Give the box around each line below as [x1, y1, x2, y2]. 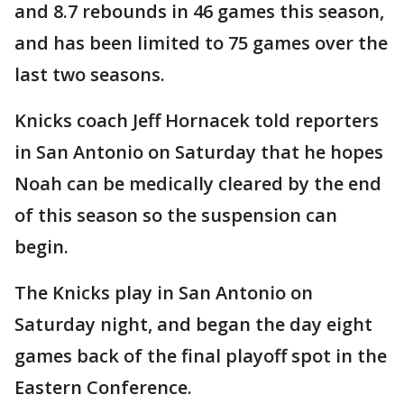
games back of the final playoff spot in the [14, 344, 387, 369]
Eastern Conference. [14, 375, 192, 400]
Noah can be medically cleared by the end [14, 171, 381, 197]
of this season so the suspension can [14, 203, 337, 228]
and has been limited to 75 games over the [14, 31, 388, 56]
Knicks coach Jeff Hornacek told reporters [14, 108, 379, 133]
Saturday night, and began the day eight [14, 312, 372, 337]
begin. [14, 234, 69, 260]
